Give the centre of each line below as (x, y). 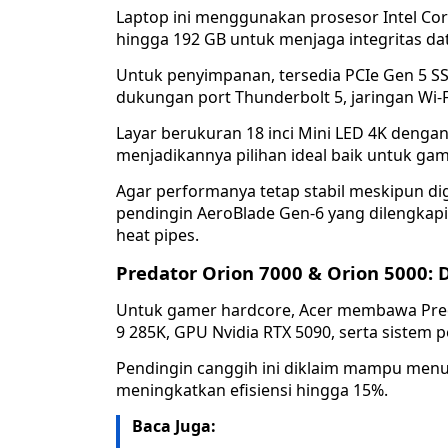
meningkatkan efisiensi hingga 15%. (252, 390)
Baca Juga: (174, 426)
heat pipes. (157, 235)
